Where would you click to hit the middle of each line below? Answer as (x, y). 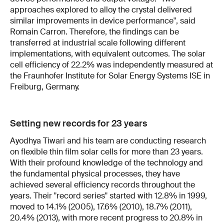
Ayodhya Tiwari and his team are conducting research (108, 140)
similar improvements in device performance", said (103, 20)
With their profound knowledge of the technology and (106, 162)
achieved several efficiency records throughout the (102, 184)
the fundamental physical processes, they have (95, 173)
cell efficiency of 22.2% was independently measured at (111, 64)
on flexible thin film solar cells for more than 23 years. (106, 151)
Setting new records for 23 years (78, 123)
